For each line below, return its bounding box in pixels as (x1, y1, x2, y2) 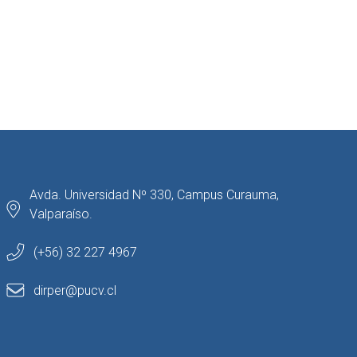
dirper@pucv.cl (33, 283, 117, 299)
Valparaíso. (29, 206, 93, 222)
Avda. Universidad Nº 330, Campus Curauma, (29, 187, 280, 203)
